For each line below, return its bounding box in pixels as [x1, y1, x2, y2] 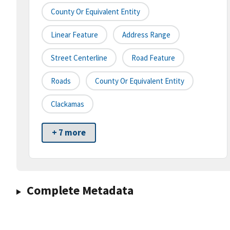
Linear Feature [51, 30, 98, 40]
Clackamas [51, 99, 84, 109]
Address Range [122, 30, 170, 40]
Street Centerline [51, 53, 107, 63]
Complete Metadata [26, 182, 133, 199]
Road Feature [131, 53, 175, 63]
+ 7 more [52, 127, 86, 139]
